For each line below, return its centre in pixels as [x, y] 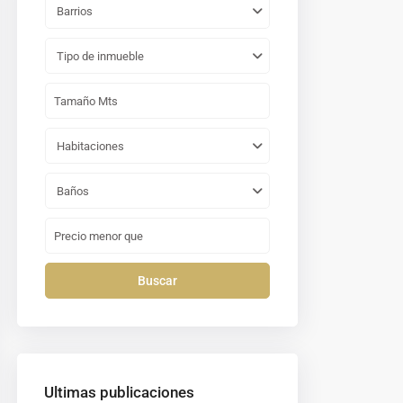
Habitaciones [90, 147]
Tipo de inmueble [100, 57]
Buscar [157, 281]
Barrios [75, 12]
